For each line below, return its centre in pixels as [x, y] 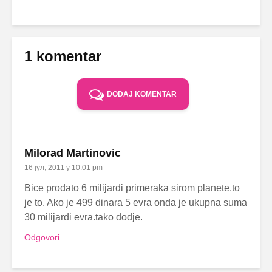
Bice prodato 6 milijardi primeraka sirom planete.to [132, 188]
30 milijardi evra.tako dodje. [83, 217]
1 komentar [63, 56]
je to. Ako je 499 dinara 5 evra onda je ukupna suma [136, 202]
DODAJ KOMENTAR [142, 94]
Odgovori [42, 237]
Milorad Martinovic [73, 153]
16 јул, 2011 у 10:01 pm [63, 167]
